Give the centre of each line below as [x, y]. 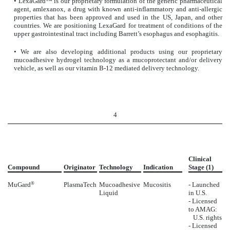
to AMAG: [203, 209]
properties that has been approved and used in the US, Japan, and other [118, 17]
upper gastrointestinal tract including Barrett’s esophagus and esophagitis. [117, 33]
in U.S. [198, 193]
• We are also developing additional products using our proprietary [118, 51]
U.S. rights [205, 218]
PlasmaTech [80, 185]
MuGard [19, 185]
